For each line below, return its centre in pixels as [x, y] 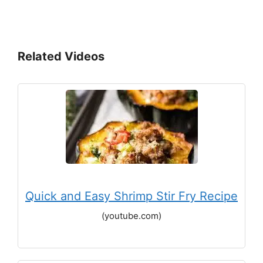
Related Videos [61, 57]
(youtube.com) [131, 216]
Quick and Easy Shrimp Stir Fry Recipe [131, 196]
